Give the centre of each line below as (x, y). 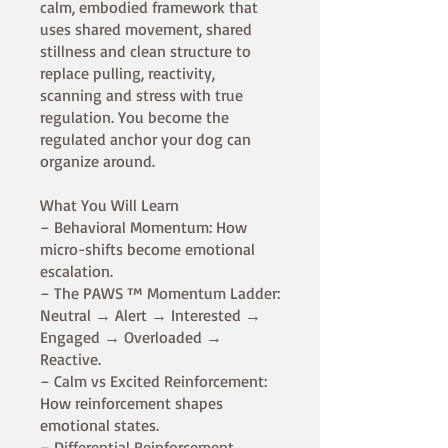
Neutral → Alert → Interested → (150, 315)
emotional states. (99, 425)
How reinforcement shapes (131, 403)
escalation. (76, 271)
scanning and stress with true (141, 95)
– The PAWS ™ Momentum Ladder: (160, 293)
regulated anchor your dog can (145, 139)
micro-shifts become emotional (147, 249)
